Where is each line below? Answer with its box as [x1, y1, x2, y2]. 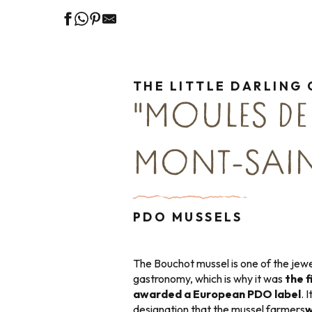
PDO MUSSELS [133, 210, 243, 225]
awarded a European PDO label [133, 287, 301, 301]
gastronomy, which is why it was [133, 272, 285, 286]
